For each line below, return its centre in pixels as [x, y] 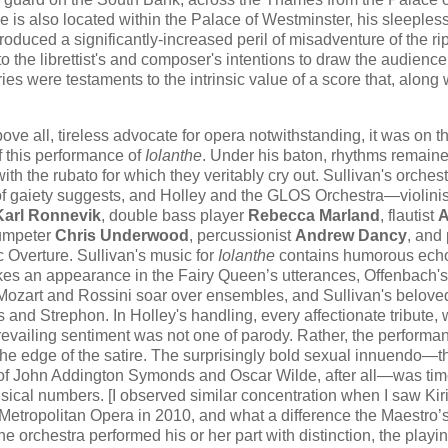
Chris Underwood [122, 236]
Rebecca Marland [314, 216]
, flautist [409, 216]
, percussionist [242, 236]
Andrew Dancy [351, 236]
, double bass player [174, 216]
